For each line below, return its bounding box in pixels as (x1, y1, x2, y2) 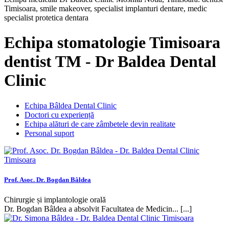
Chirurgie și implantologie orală (4, 195, 106, 204)
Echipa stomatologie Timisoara (4, 33, 220, 52)
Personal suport (25, 128, 74, 138)
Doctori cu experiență (25, 110, 94, 119)
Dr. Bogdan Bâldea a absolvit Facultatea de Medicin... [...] (4, 204, 192, 213)
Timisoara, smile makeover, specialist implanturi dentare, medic (4, 4, 207, 13)
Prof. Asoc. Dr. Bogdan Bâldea (4, 175, 91, 184)
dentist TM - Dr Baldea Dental (4, 52, 216, 71)
